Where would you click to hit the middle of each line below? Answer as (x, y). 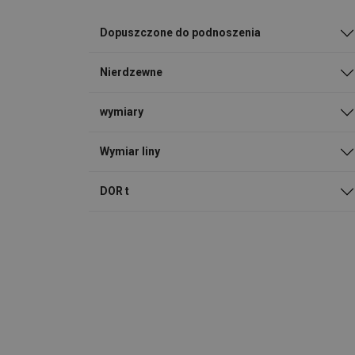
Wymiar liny (130, 152)
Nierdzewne (131, 73)
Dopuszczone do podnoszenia (180, 33)
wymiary (122, 112)
